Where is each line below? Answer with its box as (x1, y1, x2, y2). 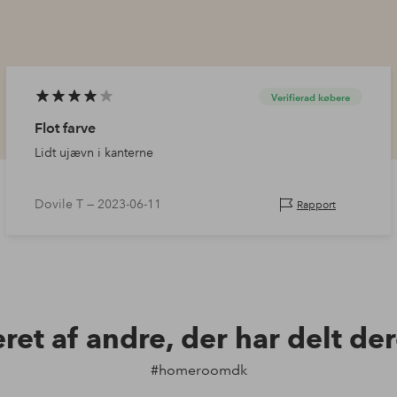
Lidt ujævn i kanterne (35, 144, 154, 161)
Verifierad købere (270, 90, 350, 104)
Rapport (296, 198, 336, 212)
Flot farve (35, 120, 97, 137)
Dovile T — (35, 196, 98, 213)
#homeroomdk (150, 362, 247, 379)
